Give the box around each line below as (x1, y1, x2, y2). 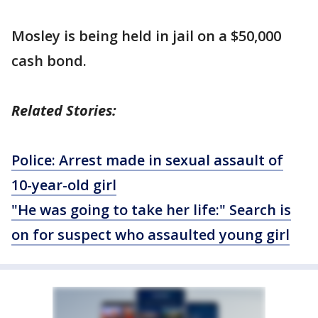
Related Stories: (11, 101, 116, 120)
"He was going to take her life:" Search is (11, 200, 291, 219)
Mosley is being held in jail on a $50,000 (11, 26, 281, 45)
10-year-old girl (11, 175, 116, 194)
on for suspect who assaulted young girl (11, 225, 290, 244)
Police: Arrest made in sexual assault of (11, 150, 283, 170)
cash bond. (11, 51, 87, 70)
